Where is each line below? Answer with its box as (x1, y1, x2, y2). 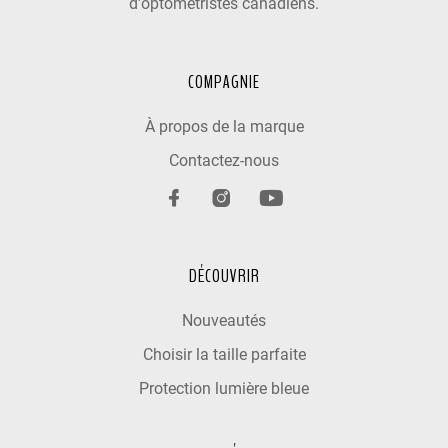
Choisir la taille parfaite (142, 345, 306, 365)
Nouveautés (182, 311, 266, 331)
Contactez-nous (169, 151, 279, 171)
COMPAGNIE (188, 70, 260, 95)
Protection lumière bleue (139, 379, 309, 399)
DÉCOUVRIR (188, 264, 260, 289)
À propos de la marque (144, 117, 304, 137)
